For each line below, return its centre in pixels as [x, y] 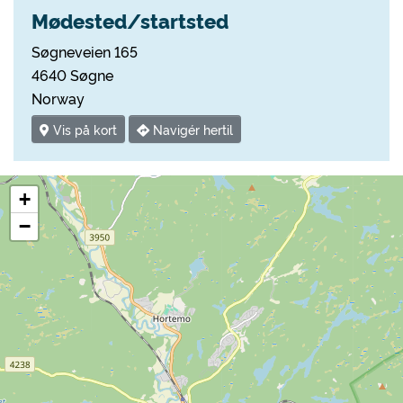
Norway [58, 98]
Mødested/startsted [130, 20]
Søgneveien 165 [85, 51]
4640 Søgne [72, 75]
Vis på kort [83, 130]
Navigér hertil [191, 130]
